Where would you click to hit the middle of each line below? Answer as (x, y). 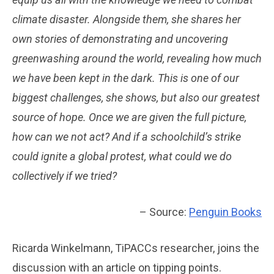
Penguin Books (225, 212)
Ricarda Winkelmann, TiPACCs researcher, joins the (136, 248)
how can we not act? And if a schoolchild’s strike (127, 137)
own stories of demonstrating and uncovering (120, 39)
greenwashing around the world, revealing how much (137, 59)
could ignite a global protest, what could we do (122, 157)
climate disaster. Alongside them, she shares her (127, 20)
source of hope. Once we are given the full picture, (129, 117)
